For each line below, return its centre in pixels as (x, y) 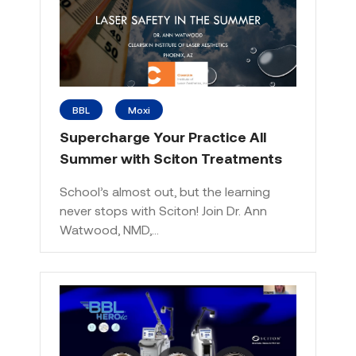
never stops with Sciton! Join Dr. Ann (163, 211)
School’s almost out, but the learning (165, 192)
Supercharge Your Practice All (163, 137)
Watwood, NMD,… (109, 230)
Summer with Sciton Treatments (171, 159)
